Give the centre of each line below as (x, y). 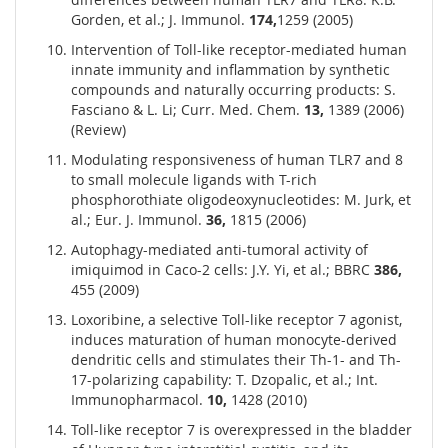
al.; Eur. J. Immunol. (138, 220)
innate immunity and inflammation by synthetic (230, 70)
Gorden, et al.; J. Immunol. (160, 20)
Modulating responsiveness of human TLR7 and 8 (237, 160)
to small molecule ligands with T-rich (194, 180)
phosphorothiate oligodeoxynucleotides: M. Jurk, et (241, 200)
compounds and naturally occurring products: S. (233, 90)
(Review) (98, 130)
